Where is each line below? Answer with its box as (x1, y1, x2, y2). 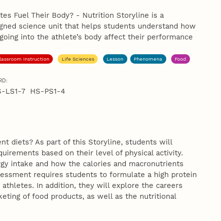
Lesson (107, 56, 124, 62)
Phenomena (134, 56, 163, 62)
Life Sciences (61, 56, 94, 62)
